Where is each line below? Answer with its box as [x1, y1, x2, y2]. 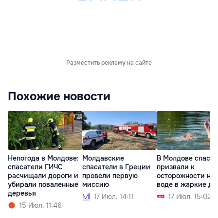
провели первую [82, 171, 138, 181]
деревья [8, 189, 36, 198]
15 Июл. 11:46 [19, 201, 62, 210]
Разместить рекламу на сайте [66, 58, 152, 67]
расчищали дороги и [8, 171, 78, 181]
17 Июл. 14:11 [94, 192, 133, 201]
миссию [82, 180, 109, 189]
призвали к [157, 163, 195, 172]
